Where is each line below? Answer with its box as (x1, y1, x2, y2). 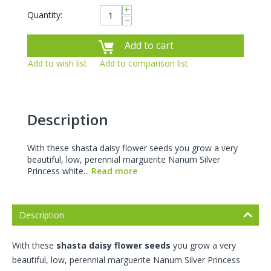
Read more (91, 165, 137, 177)
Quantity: (27, 9, 62, 21)
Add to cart (125, 39, 174, 53)
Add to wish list (28, 57, 87, 70)
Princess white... (27, 165, 91, 177)
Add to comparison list (100, 57, 188, 70)
